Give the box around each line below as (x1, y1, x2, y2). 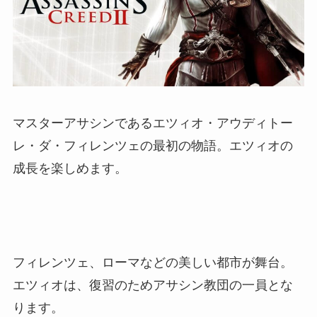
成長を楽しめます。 (12, 161, 127, 175)
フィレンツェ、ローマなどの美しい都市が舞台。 (12, 255, 293, 270)
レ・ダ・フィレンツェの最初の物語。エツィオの (12, 138, 293, 153)
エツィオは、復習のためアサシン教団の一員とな (12, 277, 293, 292)
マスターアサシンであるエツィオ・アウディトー (12, 115, 293, 130)
